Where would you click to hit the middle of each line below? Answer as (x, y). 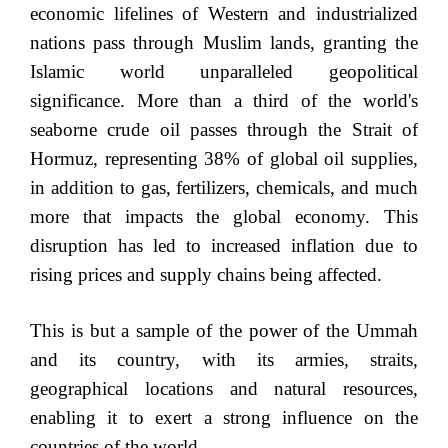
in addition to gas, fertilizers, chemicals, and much (224, 188)
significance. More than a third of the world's (224, 101)
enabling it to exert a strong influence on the (224, 418)
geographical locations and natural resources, (224, 389)
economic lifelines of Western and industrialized (224, 14)
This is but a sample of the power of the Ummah (224, 331)
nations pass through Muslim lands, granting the (224, 43)
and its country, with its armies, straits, (224, 360)
